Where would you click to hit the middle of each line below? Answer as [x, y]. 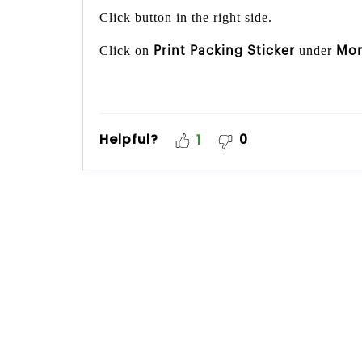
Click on [126, 51]
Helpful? [129, 140]
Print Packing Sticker [224, 51]
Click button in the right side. [186, 18]
